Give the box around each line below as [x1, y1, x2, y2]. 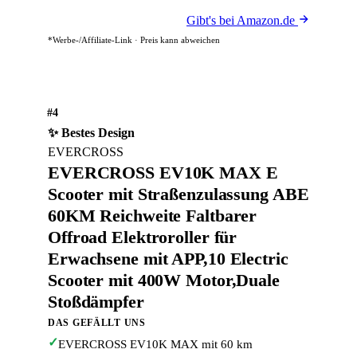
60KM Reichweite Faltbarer [48, 206, 257, 226]
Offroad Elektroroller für [48, 227, 237, 247]
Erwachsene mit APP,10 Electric [48, 249, 288, 269]
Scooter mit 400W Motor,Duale [48, 270, 280, 290]
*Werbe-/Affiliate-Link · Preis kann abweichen [48, 35, 220, 45]
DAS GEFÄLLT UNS [48, 317, 146, 328]
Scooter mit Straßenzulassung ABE [48, 184, 309, 204]
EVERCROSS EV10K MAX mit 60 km [58, 338, 253, 351]
